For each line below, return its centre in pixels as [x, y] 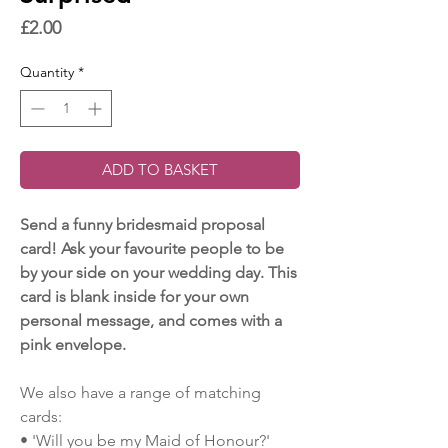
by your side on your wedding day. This [158, 272]
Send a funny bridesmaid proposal [142, 224]
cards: [41, 416]
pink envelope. [73, 344]
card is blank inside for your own [134, 296]
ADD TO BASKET [160, 169]
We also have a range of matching [140, 392]
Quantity [47, 72]
